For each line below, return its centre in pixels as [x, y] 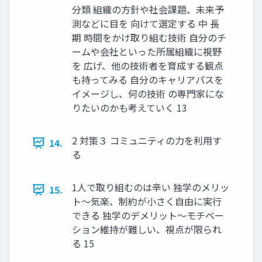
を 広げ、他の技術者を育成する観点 [148, 66]
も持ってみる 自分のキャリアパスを [148, 80]
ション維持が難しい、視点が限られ [147, 230]
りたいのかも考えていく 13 [130, 108]
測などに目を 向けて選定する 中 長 [146, 24]
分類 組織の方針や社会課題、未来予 [148, 10]
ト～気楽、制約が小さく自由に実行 [147, 201]
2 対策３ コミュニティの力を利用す [147, 141]
